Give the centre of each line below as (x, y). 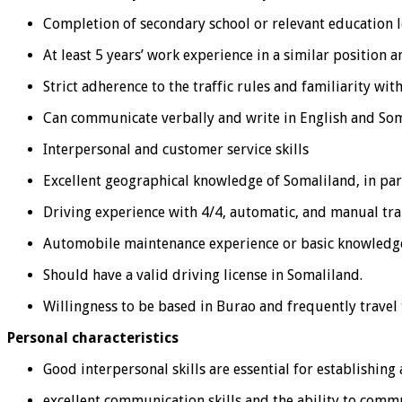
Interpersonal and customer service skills (176, 149)
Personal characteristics (93, 337)
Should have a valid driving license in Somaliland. (203, 275)
